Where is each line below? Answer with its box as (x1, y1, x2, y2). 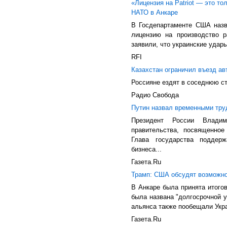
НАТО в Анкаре (131, 9, 178, 16)
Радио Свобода (131, 91, 179, 99)
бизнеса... (131, 145, 162, 153)
